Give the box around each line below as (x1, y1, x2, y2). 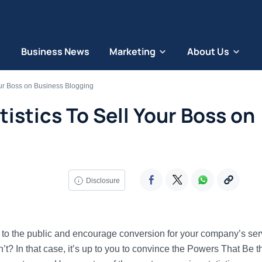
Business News (20, 45, 89, 58)
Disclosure (85, 176, 120, 185)
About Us (187, 45, 229, 58)
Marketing (109, 45, 156, 58)
